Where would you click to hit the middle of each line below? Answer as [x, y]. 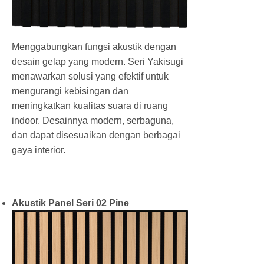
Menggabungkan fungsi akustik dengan [94, 47]
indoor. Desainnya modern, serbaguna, [93, 120]
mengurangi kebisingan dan [70, 91]
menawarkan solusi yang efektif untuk [90, 76]
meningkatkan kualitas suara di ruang [90, 105]
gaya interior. [40, 150]
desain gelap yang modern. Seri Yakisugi [98, 61]
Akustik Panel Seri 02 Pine [70, 203]
